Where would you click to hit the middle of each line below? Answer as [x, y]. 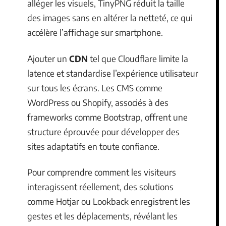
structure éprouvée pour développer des [103, 131]
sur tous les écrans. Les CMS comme [95, 88]
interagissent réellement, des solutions [100, 187]
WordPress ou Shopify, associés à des [98, 102]
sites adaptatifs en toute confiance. [93, 146]
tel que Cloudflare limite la [138, 58]
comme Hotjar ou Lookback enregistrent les [109, 201]
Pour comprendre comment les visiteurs [102, 172]
